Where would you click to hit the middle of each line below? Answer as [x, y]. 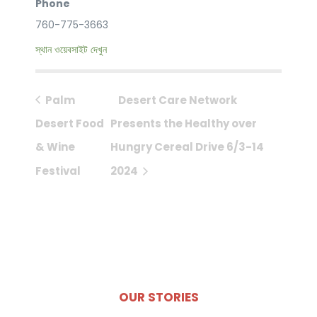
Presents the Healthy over [184, 123]
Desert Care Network [178, 100]
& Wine [55, 147]
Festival [58, 171]
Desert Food [70, 123]
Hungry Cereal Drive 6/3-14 [188, 147]
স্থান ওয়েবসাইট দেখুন [71, 50]
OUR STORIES [158, 297]
